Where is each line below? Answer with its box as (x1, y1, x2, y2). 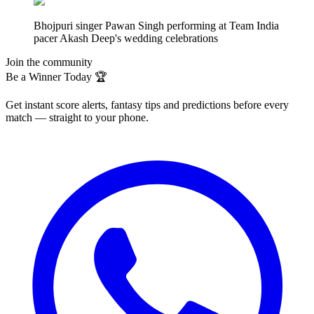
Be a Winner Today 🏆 (6, 70, 107, 83)
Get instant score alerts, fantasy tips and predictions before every (6, 98, 289, 111)
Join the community (6, 55, 93, 68)
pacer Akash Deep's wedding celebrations (34, 32, 218, 44)
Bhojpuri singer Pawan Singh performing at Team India (34, 19, 279, 32)
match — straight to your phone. (6, 111, 149, 123)
